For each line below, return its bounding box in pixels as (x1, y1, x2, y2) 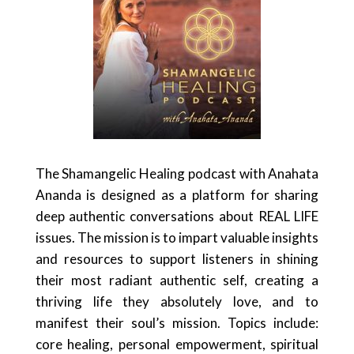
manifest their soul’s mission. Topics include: (35, 314, 319, 331)
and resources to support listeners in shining (35, 250, 319, 267)
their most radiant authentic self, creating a (35, 271, 319, 288)
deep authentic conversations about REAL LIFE (35, 207, 319, 224)
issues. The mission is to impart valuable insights (35, 228, 319, 246)
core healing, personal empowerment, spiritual (35, 335, 319, 352)
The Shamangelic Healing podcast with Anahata (35, 164, 319, 182)
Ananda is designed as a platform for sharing (35, 186, 319, 203)
